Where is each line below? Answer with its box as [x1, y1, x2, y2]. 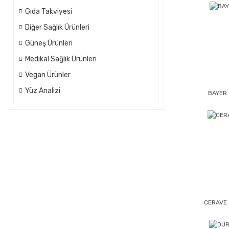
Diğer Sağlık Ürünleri [25, 23, 89, 32]
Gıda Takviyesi [25, 7, 72, 16]
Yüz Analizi [25, 86, 60, 95]
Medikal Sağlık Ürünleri [25, 55, 97, 63]
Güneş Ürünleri [25, 39, 73, 48]
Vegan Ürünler [25, 71, 71, 79]
